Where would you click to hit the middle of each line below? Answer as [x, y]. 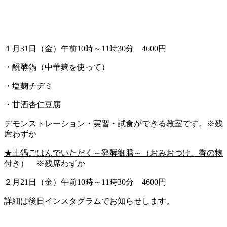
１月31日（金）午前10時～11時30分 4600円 [85, 48]
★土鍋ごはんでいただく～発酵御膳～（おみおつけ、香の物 [113, 153]
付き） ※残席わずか [45, 163]
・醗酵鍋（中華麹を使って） [57, 67]
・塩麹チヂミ [28, 86]
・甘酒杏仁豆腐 [32, 104]
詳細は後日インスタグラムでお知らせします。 [89, 201]
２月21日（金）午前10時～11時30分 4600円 [85, 182]
